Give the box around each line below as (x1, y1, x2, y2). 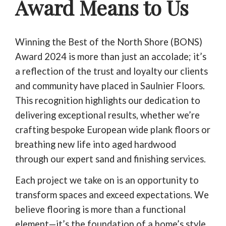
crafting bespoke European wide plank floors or (15, 124, 210, 135)
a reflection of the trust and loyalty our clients (15, 65, 208, 77)
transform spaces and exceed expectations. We (15, 189, 209, 201)
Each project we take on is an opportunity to (15, 175, 199, 186)
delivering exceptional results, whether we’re (15, 109, 200, 121)
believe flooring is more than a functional (15, 204, 186, 215)
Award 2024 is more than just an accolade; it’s (15, 50, 206, 62)
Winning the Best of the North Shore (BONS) (15, 36, 202, 47)
